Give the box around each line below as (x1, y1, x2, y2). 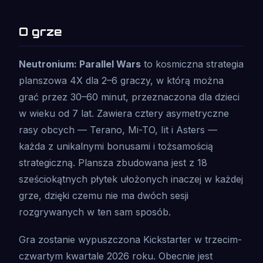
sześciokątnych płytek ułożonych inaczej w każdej (19, 173, 243, 186)
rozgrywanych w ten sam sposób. (19, 206, 171, 218)
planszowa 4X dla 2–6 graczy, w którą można (19, 75, 224, 87)
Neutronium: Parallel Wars (19, 58, 141, 70)
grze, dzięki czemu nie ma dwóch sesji (19, 190, 188, 202)
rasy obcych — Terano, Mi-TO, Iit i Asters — (19, 124, 217, 136)
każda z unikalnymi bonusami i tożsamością (19, 140, 213, 153)
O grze (19, 25, 62, 39)
